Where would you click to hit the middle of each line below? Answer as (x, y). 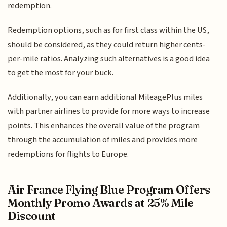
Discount (32, 216)
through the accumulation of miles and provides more (103, 140)
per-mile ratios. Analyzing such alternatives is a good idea (109, 59)
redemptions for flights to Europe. (68, 154)
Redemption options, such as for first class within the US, (109, 30)
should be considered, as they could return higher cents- (107, 44)
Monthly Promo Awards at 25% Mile (101, 202)
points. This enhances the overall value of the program (104, 126)
